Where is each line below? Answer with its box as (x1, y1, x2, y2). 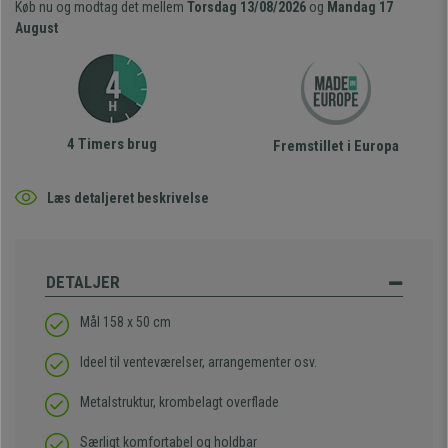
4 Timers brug (67, 135, 157, 153)
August (15, 20, 58, 36)
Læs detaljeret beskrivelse (47, 189, 209, 206)
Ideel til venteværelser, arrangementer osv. (80, 354, 317, 370)
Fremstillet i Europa (273, 137, 399, 155)
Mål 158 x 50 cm (80, 314, 171, 330)
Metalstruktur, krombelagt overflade (80, 394, 279, 410)
